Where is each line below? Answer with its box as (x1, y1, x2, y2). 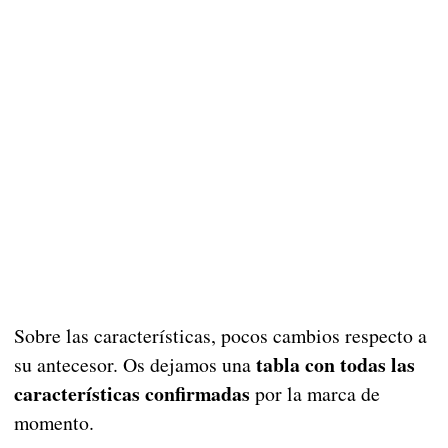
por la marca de (249, 379, 380, 407)
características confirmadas (13, 378, 250, 408)
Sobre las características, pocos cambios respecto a (13, 321, 427, 349)
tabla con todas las (250, 349, 415, 379)
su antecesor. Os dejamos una (13, 350, 251, 378)
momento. (13, 408, 94, 436)
